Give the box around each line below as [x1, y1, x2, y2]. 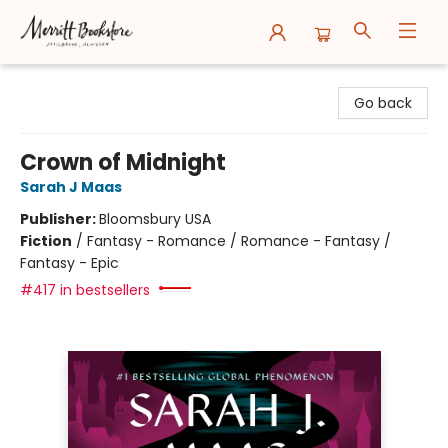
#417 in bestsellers [20, 280, 150, 300]
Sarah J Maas [20, 177, 122, 197]
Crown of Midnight [20, 147, 226, 178]
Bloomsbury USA [99, 209, 211, 229]
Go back [354, 93, 412, 113]
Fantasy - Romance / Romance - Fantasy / [87, 231, 391, 251]
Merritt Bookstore [15, 71, 134, 91]
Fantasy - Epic [20, 253, 119, 273]
